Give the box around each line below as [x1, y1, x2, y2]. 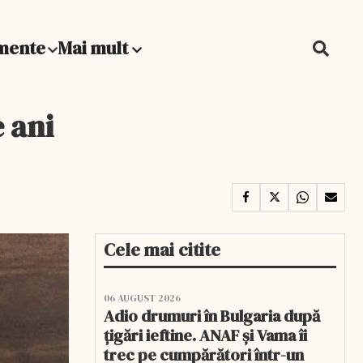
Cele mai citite [104, 237, 220, 262]
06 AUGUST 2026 [104, 292, 181, 305]
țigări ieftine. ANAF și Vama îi [104, 324, 307, 347]
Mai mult [58, 36, 132, 60]
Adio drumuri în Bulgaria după [104, 305, 320, 327]
